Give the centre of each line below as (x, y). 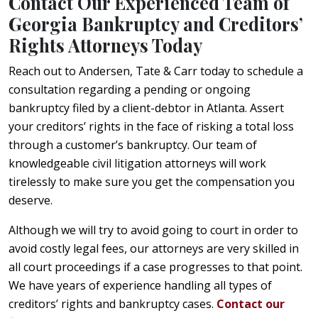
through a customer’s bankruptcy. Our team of (133, 144)
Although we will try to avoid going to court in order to (153, 230)
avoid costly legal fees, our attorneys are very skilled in (154, 248)
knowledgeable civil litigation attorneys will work (137, 163)
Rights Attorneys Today (105, 45)
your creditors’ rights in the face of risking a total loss (151, 126)
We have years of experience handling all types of (140, 285)
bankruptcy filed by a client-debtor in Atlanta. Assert (146, 108)
